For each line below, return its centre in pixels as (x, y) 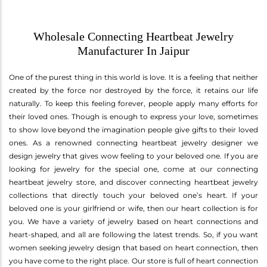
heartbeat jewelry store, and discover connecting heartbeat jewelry (133, 182)
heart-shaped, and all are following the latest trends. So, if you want (133, 234)
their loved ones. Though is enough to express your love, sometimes (133, 116)
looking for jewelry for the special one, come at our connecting (133, 169)
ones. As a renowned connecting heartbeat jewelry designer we (133, 142)
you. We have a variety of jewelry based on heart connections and (133, 221)
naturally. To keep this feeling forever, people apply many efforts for (133, 103)
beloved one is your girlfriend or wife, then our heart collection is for (133, 208)
